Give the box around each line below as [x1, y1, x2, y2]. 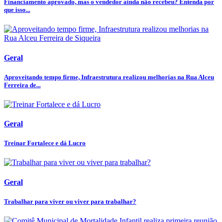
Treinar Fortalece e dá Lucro [4, 139, 86, 147]
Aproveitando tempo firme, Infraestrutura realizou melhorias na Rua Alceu [4, 73, 214, 81]
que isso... [4, 6, 30, 14]
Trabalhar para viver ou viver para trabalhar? [4, 197, 136, 205]
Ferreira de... [4, 81, 41, 89]
